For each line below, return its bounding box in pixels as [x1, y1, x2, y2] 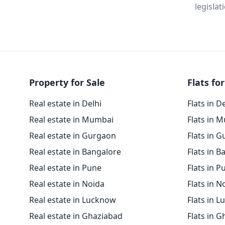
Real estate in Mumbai [29, 114, 114, 125]
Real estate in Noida [29, 178, 104, 189]
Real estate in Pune [29, 162, 101, 173]
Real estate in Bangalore [29, 146, 121, 157]
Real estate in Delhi [29, 98, 101, 109]
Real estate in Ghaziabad [29, 210, 123, 221]
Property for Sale [29, 76, 105, 88]
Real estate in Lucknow [29, 194, 116, 205]
